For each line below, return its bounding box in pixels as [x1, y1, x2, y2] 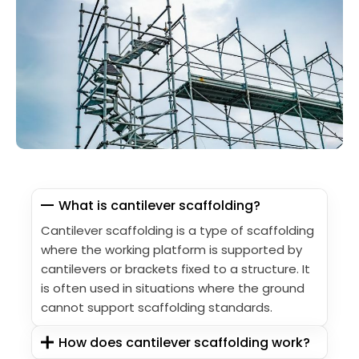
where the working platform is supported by [41, 240, 302, 258]
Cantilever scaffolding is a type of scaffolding [41, 221, 314, 239]
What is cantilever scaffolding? [58, 196, 261, 215]
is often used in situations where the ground [41, 279, 305, 296]
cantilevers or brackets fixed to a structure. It [41, 260, 310, 277]
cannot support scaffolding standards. [41, 298, 272, 316]
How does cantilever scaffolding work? [58, 333, 311, 352]
